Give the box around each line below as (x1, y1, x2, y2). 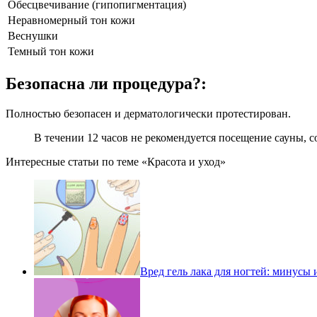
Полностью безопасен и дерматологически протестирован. (6, 107, 291, 120)
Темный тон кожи (8, 45, 94, 58)
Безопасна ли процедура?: (6, 74, 207, 93)
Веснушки (8, 30, 58, 42)
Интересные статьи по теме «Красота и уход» (6, 155, 226, 168)
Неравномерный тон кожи (8, 14, 135, 27)
